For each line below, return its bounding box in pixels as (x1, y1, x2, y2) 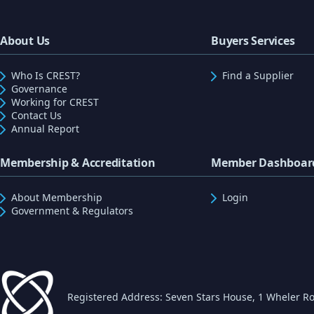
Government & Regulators (11, 204, 133, 218)
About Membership (11, 191, 102, 205)
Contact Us (11, 108, 62, 122)
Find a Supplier (222, 68, 294, 82)
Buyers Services (211, 32, 295, 48)
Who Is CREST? (11, 68, 80, 82)
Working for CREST (11, 95, 99, 109)
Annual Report (11, 121, 79, 135)
